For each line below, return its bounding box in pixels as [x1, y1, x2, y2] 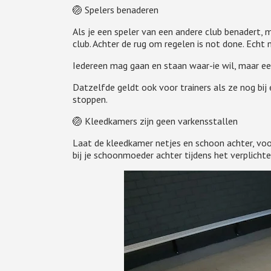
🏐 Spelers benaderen [72, 4, 158, 16]
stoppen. [72, 93, 108, 105]
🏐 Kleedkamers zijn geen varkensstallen [72, 115, 238, 127]
